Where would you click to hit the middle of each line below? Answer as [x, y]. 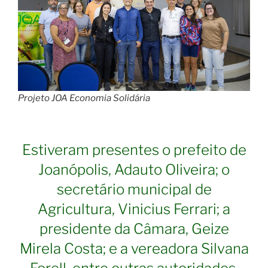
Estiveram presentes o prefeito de [134, 150]
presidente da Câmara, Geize [134, 229]
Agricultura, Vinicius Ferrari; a [134, 209]
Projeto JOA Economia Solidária [84, 98]
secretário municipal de [134, 190]
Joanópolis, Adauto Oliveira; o [134, 170]
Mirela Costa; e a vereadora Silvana [134, 249]
